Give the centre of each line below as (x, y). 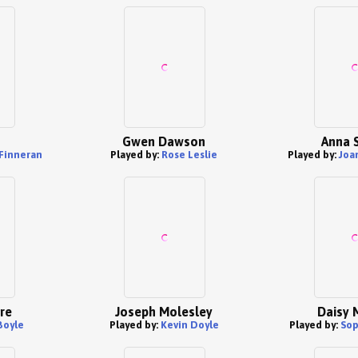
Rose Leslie (189, 155)
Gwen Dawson (164, 141)
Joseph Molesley (164, 312)
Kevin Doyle (189, 325)
